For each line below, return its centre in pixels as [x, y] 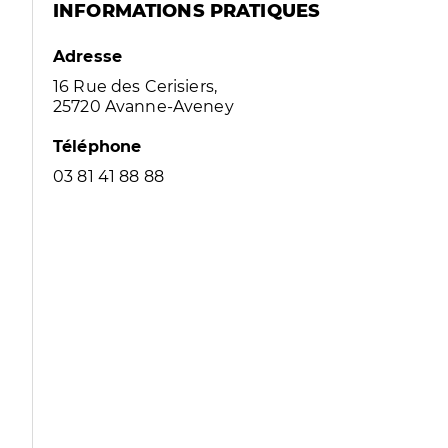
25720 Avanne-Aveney [143, 106]
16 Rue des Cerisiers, [135, 86]
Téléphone [97, 146]
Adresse [88, 56]
